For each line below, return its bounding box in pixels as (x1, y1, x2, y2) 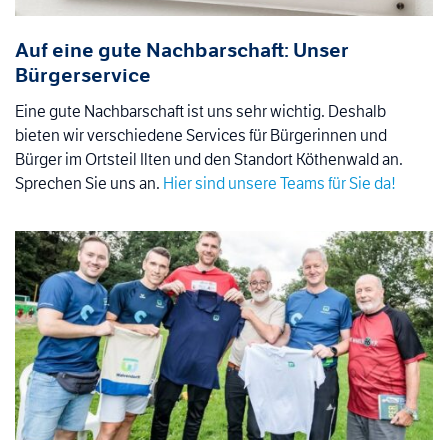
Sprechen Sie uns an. (15, 174, 163, 194)
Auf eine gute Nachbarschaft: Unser (15, 38, 349, 63)
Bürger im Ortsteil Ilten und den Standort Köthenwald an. (15, 150, 403, 170)
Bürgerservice (15, 63, 151, 88)
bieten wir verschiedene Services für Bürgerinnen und (15, 126, 387, 146)
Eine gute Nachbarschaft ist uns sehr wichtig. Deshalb (15, 102, 386, 122)
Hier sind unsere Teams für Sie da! (163, 174, 396, 194)
